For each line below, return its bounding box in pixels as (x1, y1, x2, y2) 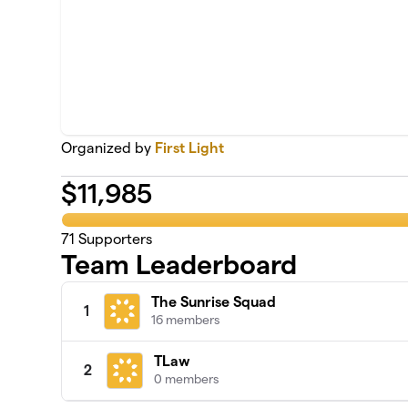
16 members (151, 312, 220, 328)
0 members (154, 372, 219, 387)
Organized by (61, 139, 156, 156)
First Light (155, 139, 225, 156)
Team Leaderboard (61, 250, 298, 280)
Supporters (75, 231, 153, 248)
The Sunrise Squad (151, 294, 277, 311)
